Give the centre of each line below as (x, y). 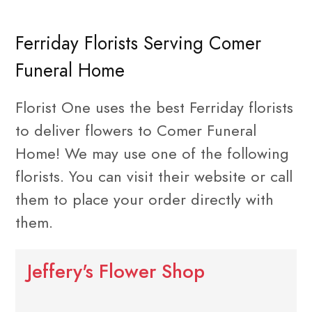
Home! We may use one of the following (152, 153)
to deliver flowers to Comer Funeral (136, 130)
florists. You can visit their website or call (154, 176)
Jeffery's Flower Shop (116, 272)
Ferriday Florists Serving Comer (138, 44)
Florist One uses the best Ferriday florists (154, 107)
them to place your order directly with (145, 199)
